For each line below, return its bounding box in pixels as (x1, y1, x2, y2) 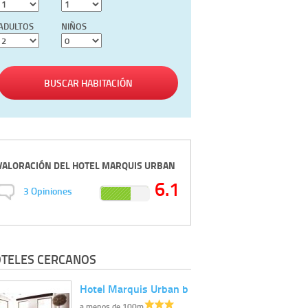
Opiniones (30, 184, 72, 199)
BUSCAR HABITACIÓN (43, 76, 133, 91)
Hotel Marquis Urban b (80, 280, 188, 296)
